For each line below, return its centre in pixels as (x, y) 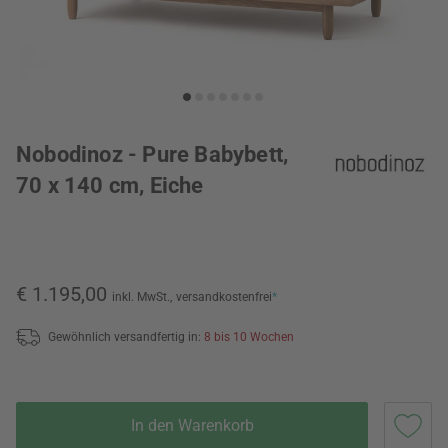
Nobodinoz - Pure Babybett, (152, 154)
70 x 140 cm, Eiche (110, 185)
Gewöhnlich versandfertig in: (126, 336)
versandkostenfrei (224, 297)
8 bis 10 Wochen (249, 336)
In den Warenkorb (192, 425)
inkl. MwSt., (142, 297)
